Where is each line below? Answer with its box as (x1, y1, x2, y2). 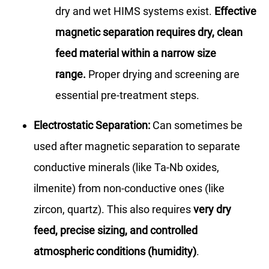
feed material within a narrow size (55, 46, 216, 59)
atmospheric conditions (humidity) (34, 244, 196, 258)
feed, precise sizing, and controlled (34, 223, 198, 237)
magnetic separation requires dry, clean (55, 25, 243, 38)
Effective (214, 4, 256, 17)
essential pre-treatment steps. (55, 88, 199, 101)
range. (55, 67, 86, 80)
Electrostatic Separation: (34, 118, 150, 131)
